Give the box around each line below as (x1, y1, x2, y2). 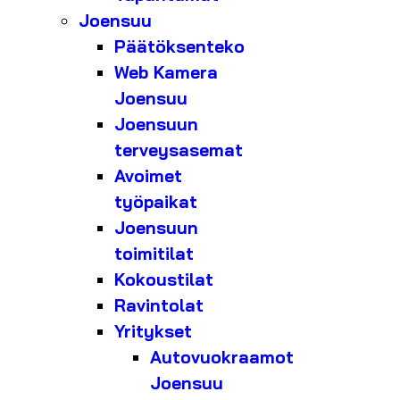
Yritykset (114, 321, 192, 343)
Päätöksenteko (114, 36, 245, 58)
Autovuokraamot (150, 346, 294, 369)
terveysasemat (114, 139, 243, 162)
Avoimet (114, 165, 182, 187)
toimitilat (114, 243, 194, 265)
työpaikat (114, 191, 197, 213)
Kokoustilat (114, 269, 213, 291)
